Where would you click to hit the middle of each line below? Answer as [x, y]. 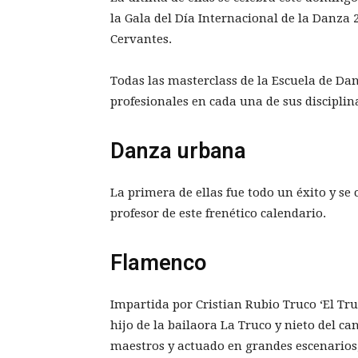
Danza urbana [178, 151]
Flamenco [158, 263]
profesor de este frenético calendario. [218, 213]
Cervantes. [141, 39]
